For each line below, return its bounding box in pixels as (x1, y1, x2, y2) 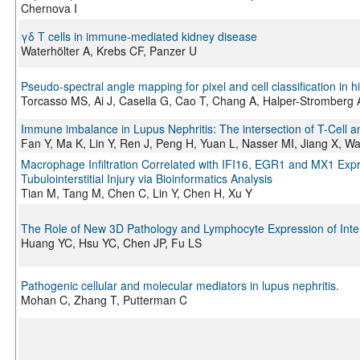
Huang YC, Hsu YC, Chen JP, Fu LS (20, 235, 202, 252)
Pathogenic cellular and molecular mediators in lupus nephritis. (20, 277, 339, 294)
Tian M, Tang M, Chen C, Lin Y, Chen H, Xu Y (20, 185, 252, 202)
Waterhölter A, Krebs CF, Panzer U (20, 43, 197, 59)
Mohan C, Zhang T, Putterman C (20, 292, 187, 309)
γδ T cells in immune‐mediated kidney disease (20, 28, 257, 45)
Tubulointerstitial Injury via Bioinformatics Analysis (20, 170, 272, 187)
